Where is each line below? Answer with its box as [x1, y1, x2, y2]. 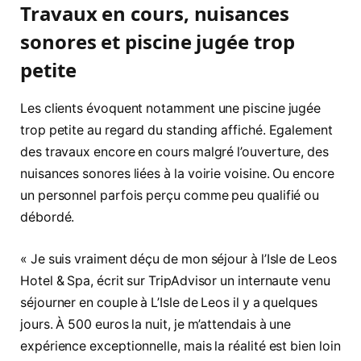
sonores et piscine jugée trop [20, 27, 295, 55]
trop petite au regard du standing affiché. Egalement [20, 122, 333, 139]
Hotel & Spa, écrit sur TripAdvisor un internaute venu [20, 273, 330, 289]
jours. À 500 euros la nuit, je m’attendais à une [20, 317, 292, 333]
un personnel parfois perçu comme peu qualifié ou [20, 188, 320, 204]
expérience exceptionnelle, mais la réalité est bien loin [20, 338, 341, 355]
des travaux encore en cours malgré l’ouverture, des [20, 144, 329, 160]
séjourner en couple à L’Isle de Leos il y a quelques [20, 295, 317, 311]
